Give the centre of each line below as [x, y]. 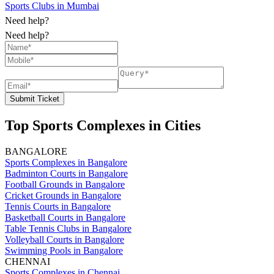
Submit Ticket [35, 99]
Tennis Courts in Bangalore [58, 206]
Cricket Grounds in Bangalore [63, 195]
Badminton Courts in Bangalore [66, 173]
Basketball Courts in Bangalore [65, 217]
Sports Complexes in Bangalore [66, 162]
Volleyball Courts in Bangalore [65, 239]
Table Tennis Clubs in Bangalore [68, 228]
